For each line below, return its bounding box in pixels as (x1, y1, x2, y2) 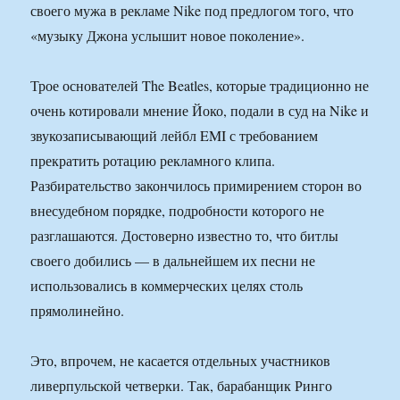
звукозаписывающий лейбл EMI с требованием (30, 126, 319, 146)
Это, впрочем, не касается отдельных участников (30, 351, 331, 371)
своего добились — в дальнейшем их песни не (30, 251, 316, 271)
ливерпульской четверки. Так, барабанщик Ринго (30, 376, 333, 396)
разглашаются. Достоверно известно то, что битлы (30, 226, 339, 246)
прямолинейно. (30, 301, 125, 321)
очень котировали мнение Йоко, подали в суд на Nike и (30, 101, 370, 121)
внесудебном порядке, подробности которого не (30, 201, 325, 221)
